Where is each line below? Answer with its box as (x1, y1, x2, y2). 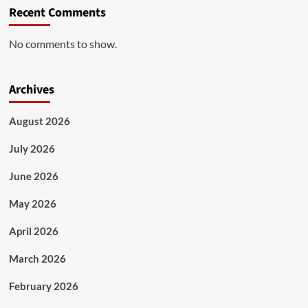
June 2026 (8, 170, 58, 182)
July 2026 (8, 142, 55, 155)
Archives (8, 81, 54, 98)
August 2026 (8, 115, 70, 127)
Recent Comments (8, 4, 106, 21)
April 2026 (8, 225, 58, 237)
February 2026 (8, 280, 78, 292)
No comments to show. (8, 37, 117, 50)
